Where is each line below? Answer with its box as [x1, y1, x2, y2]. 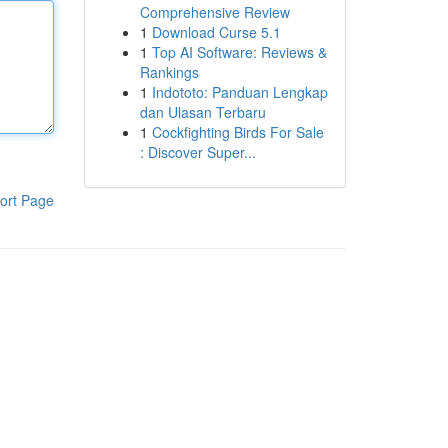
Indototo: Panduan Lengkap [151, 82, 328, 102]
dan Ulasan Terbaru [139, 102, 266, 122]
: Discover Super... [139, 142, 256, 162]
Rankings [139, 62, 199, 82]
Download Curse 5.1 [151, 22, 281, 42]
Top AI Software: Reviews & [151, 42, 327, 62]
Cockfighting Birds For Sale [151, 122, 324, 142]
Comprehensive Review [139, 2, 290, 22]
